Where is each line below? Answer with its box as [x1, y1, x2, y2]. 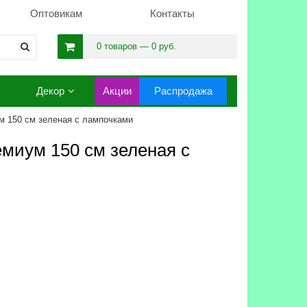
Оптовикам [30, 8, 82, 19]
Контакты [150, 8, 195, 19]
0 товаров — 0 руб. [96, 41, 176, 51]
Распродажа [153, 85, 212, 97]
